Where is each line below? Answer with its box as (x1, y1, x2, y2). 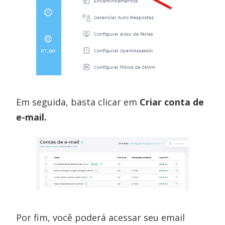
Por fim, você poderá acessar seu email (16, 211, 185, 224)
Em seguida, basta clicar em (16, 96, 140, 108)
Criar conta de (140, 96, 204, 108)
